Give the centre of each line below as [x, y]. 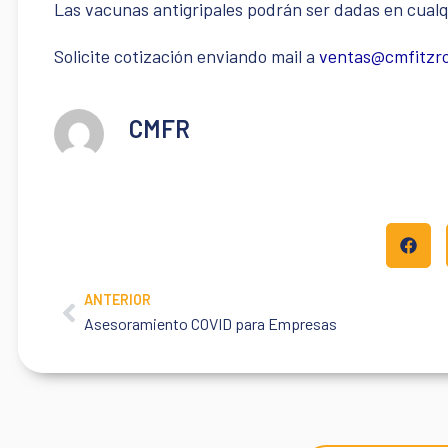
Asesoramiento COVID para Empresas [210, 324]
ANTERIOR [117, 300]
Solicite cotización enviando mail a [186, 56]
